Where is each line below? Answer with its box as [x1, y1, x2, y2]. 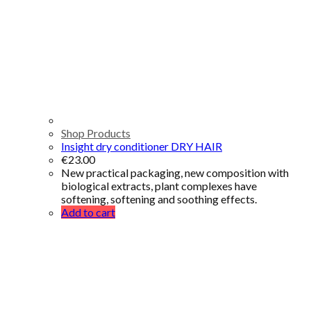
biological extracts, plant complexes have [61, 178, 257, 192]
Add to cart [61, 205, 115, 219]
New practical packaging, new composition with [61, 165, 289, 179]
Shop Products [61, 126, 131, 140]
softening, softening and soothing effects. [61, 192, 257, 205]
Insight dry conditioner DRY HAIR [61, 139, 222, 153]
